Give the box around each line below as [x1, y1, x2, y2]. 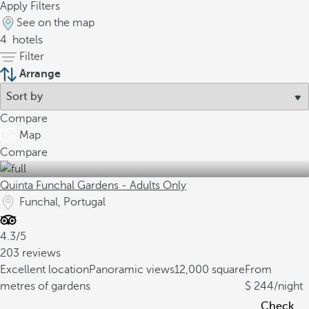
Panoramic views [89, 263, 175, 276]
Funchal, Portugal [19, 196, 106, 208]
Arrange [19, 68, 61, 80]
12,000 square [175, 263, 245, 276]
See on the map [17, 17, 94, 29]
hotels [10, 34, 43, 46]
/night [274, 280, 303, 292]
